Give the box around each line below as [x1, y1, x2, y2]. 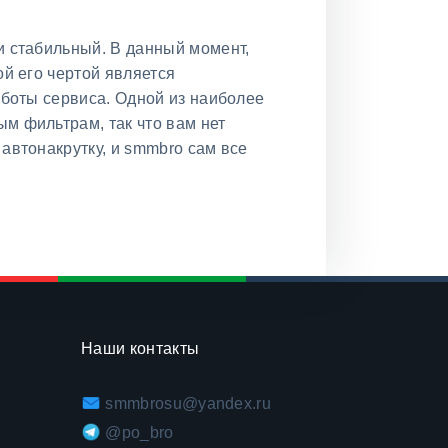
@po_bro [105, 423, 174, 441]
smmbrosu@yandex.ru [105, 394, 272, 412]
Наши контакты [81, 339, 200, 357]
